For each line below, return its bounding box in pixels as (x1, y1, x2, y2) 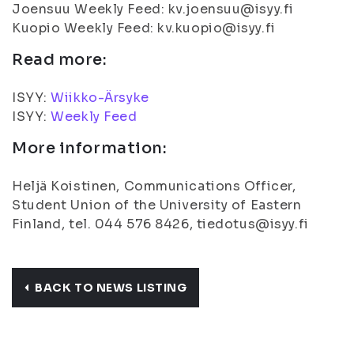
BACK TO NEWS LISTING (35, 281, 187, 295)
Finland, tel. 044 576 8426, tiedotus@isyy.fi (12, 216, 309, 232)
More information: (12, 138, 168, 158)
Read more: (12, 50, 107, 70)
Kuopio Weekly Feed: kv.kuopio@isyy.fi (12, 20, 276, 36)
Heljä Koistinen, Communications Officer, (12, 178, 296, 194)
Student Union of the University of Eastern (12, 197, 302, 213)
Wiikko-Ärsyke (51, 89, 149, 106)
